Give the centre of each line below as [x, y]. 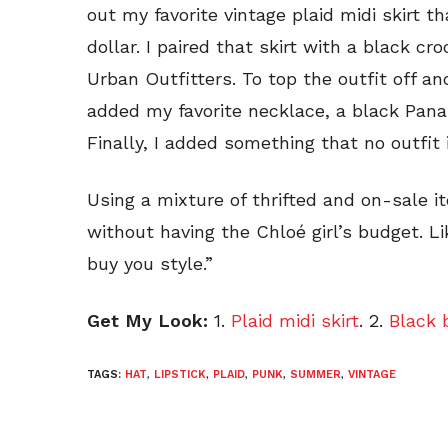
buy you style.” [150, 264]
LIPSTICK [180, 375]
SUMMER [315, 375]
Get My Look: [150, 321]
